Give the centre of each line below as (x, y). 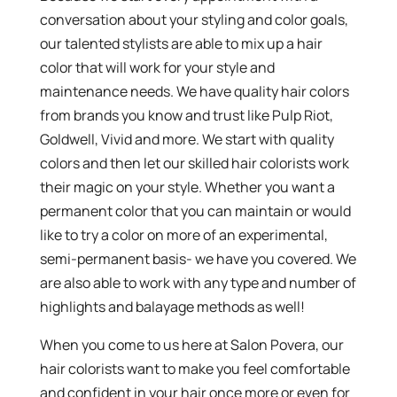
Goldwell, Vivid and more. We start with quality (187, 139)
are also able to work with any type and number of (198, 282)
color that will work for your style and (157, 67)
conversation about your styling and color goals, (194, 19)
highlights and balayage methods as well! (172, 306)
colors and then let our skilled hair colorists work (194, 163)
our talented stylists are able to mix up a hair (181, 43)
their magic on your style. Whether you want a (187, 187)
